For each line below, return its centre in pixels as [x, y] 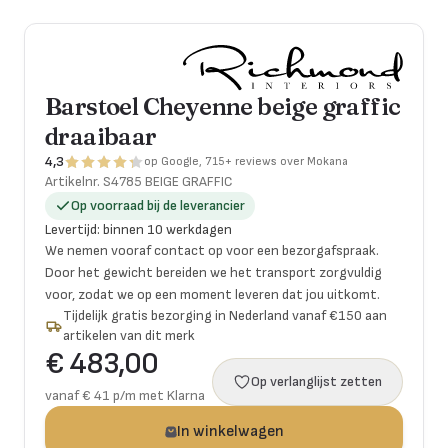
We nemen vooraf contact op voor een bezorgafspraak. [212, 250]
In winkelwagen [230, 431]
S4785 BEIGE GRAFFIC [167, 181]
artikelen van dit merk [129, 335]
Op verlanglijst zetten [316, 381]
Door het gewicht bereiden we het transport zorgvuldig [213, 272]
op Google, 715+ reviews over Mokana [246, 161]
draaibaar [101, 136]
